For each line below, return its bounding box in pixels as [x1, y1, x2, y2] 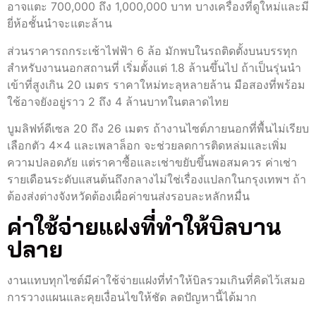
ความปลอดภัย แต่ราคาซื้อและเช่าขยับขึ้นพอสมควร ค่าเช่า [7, 155, 297, 170]
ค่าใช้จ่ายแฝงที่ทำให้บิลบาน [7, 212, 281, 241]
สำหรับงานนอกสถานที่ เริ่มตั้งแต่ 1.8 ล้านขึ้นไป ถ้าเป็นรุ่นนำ [7, 60, 301, 75]
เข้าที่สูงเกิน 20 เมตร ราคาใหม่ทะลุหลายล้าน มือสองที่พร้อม [7, 77, 305, 92]
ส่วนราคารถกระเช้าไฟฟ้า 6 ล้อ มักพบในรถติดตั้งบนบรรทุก [7, 43, 298, 58]
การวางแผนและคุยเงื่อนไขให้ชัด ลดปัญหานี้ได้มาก [7, 289, 257, 304]
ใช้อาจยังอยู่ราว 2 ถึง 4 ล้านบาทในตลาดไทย [7, 94, 229, 109]
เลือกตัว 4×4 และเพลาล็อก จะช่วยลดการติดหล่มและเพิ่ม [7, 138, 287, 153]
